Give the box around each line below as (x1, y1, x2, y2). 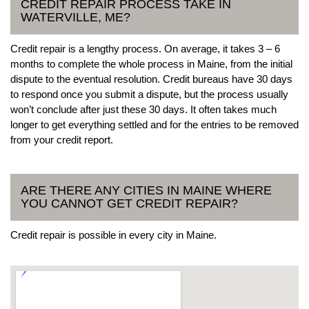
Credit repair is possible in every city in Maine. (10, 228, 217, 241)
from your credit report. (10, 133, 113, 146)
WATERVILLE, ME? (21, 10, 130, 24)
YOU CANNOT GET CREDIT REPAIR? (21, 196, 238, 210)
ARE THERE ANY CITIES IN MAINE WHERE (21, 183, 272, 197)
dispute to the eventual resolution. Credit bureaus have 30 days (10, 72, 292, 85)
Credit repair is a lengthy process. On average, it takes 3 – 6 (10, 42, 280, 54)
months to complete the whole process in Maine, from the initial (10, 57, 292, 70)
